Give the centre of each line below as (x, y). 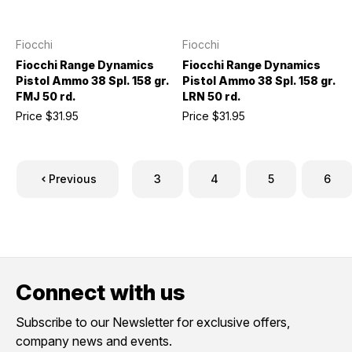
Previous (73, 179)
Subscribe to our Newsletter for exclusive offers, (153, 322)
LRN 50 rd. (211, 96)
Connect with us (100, 292)
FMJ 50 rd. (46, 96)
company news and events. (94, 341)
